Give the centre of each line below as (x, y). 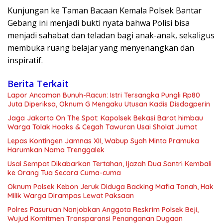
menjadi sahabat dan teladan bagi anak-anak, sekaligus (111, 35)
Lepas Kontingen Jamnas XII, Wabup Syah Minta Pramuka (103, 141)
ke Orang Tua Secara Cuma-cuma (64, 172)
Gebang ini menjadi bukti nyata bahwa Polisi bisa (99, 23)
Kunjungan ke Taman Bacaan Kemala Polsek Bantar (105, 10)
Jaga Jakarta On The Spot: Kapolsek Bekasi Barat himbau (105, 118)
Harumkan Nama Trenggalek (56, 150)
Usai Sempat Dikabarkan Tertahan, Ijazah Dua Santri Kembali (110, 164)
